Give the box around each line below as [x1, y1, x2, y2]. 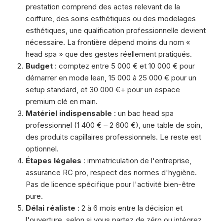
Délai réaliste [26, 203, 75, 213]
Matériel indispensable [26, 109, 112, 118]
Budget [26, 61, 53, 71]
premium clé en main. [26, 97, 98, 106]
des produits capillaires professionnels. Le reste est [26, 132, 201, 142]
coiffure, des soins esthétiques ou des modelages [26, 14, 196, 23]
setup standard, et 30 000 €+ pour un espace [26, 85, 180, 94]
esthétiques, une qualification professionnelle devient [26, 26, 206, 35]
